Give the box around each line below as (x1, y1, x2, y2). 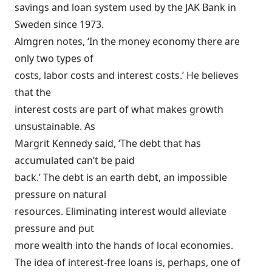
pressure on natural (15, 188, 106, 201)
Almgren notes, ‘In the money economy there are (15, 35, 240, 48)
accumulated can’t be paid (15, 154, 135, 167)
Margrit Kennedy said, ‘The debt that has (15, 137, 201, 150)
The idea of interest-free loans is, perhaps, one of (15, 256, 240, 269)
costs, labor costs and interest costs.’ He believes (15, 69, 239, 82)
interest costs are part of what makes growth (15, 103, 223, 116)
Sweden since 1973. (15, 18, 104, 31)
